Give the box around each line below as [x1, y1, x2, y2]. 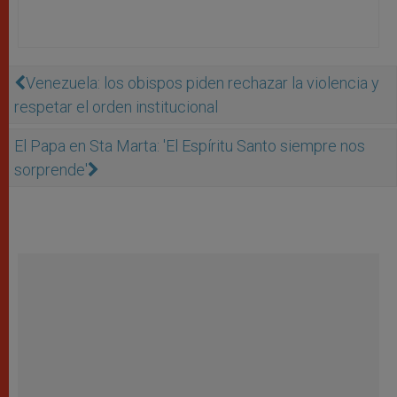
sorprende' [14, 160, 88, 180]
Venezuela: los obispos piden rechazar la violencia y [26, 74, 379, 93]
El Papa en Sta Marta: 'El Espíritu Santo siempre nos [14, 136, 365, 156]
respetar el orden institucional [14, 97, 218, 117]
